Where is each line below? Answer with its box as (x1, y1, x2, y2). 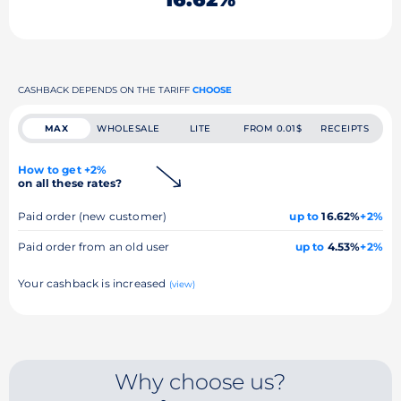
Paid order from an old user (18, 240, 170, 253)
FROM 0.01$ (243, 123, 303, 134)
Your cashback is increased (18, 277, 169, 290)
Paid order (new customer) (18, 209, 167, 223)
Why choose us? (115, 369, 286, 395)
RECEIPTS (320, 123, 370, 134)
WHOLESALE (97, 123, 160, 134)
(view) (168, 278, 196, 290)
